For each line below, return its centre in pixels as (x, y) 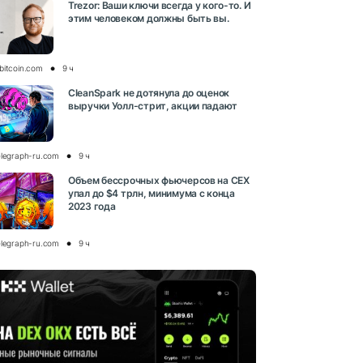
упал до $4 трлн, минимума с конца (152, 193)
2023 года (92, 206)
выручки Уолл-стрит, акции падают (153, 105)
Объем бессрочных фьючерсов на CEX (159, 180)
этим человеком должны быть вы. (149, 18)
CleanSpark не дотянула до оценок (149, 92)
